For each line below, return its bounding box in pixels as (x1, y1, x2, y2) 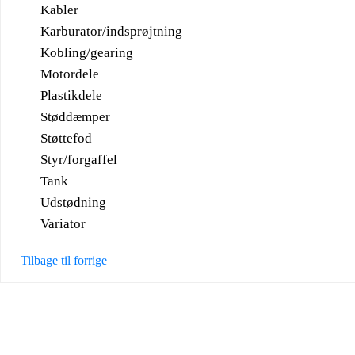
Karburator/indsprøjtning (40, 23, 182, 39)
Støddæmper (40, 109, 110, 124)
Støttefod (40, 130, 92, 146)
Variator (40, 216, 86, 231)
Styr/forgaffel (40, 151, 117, 167)
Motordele (40, 66, 99, 82)
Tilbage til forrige (21, 253, 107, 267)
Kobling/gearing (40, 44, 133, 60)
